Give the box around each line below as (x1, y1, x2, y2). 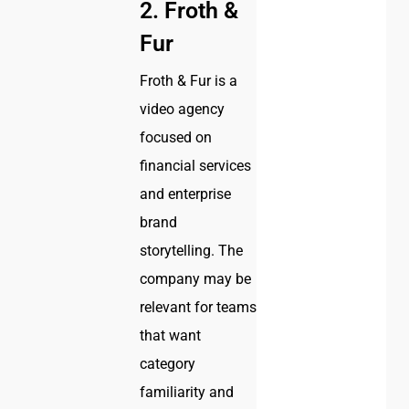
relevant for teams (140, 299, 257, 317)
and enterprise (140, 185, 232, 204)
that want (140, 327, 202, 345)
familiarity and (140, 383, 235, 402)
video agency (140, 100, 225, 119)
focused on (140, 129, 213, 147)
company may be (140, 270, 252, 288)
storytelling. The (140, 242, 244, 260)
